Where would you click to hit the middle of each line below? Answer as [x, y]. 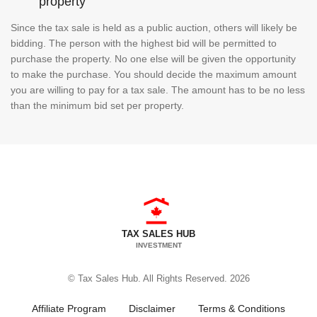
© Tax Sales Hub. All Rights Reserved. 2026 [158, 278]
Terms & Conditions [242, 308]
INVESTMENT [158, 245]
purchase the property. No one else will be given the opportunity [153, 58]
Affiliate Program [69, 308]
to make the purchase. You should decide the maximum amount [154, 74]
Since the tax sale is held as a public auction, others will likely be [154, 27]
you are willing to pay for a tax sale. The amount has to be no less [158, 90]
